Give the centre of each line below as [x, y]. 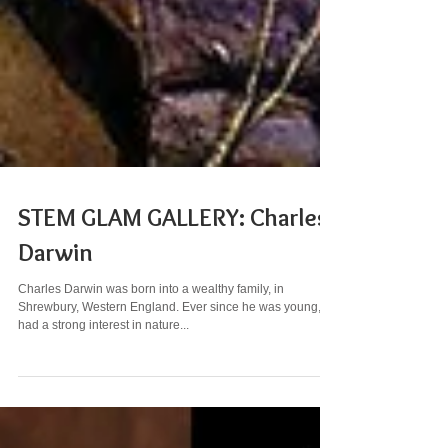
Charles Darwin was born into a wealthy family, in [151, 325]
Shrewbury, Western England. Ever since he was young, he [178, 343]
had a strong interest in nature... [103, 361]
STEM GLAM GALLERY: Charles [173, 253]
